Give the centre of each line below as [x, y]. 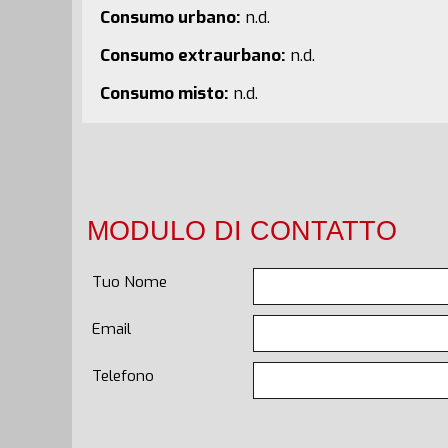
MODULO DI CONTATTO [242, 230]
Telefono [123, 375]
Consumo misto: [163, 93]
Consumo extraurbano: [192, 55]
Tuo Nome [129, 281]
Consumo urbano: [169, 17]
